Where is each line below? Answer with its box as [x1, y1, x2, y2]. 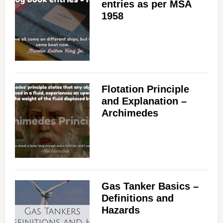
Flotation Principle [101, 84, 189, 95]
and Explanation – [101, 96, 187, 107]
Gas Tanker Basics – [101, 181, 199, 192]
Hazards [101, 205, 140, 216]
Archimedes [101, 108, 158, 119]
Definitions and [101, 193, 174, 204]
